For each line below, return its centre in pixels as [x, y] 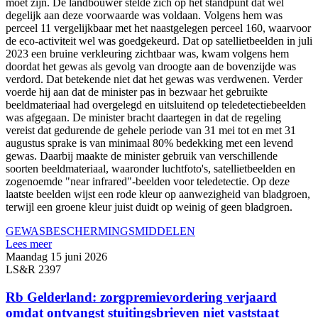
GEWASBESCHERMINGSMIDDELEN [100, 231]
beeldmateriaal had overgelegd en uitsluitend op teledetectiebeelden [156, 104]
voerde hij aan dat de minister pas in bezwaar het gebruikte [137, 92]
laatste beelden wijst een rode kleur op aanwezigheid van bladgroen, [158, 194]
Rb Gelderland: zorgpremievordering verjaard [141, 297]
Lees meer [29, 243]
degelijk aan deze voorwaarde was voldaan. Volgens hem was [144, 15]
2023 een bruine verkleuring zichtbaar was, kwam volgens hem [147, 53]
